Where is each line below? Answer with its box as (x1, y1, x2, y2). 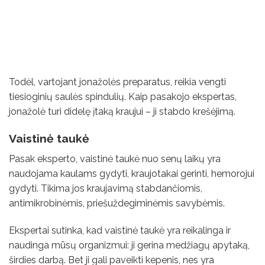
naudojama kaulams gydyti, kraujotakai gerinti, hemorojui (9, 167, 254, 179)
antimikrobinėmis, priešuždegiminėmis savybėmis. (9, 197, 230, 209)
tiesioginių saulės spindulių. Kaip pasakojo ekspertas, (9, 91, 237, 103)
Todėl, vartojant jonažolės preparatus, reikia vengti (9, 76, 226, 88)
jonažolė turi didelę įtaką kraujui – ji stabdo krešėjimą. (9, 106, 238, 118)
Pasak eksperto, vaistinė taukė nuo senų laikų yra (9, 153, 221, 164)
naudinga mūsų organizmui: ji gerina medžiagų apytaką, (9, 239, 250, 251)
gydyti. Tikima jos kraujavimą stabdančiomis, (9, 182, 202, 194)
